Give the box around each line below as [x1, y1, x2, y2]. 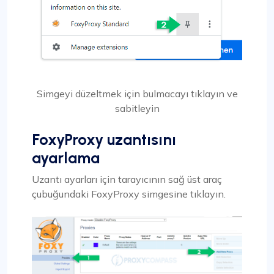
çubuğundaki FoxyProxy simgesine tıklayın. [32, 188, 226, 201]
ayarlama [32, 149, 100, 168]
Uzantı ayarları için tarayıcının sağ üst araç [32, 173, 222, 186]
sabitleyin [114, 102, 160, 115]
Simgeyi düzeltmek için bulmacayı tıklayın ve [36, 87, 238, 100]
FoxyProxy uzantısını [32, 130, 176, 149]
